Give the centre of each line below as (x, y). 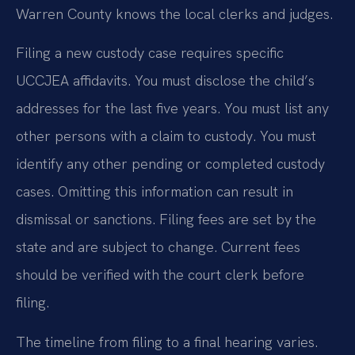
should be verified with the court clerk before (160, 275)
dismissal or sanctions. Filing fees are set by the (166, 219)
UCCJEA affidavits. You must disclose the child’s (165, 81)
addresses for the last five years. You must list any (172, 109)
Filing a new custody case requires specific (150, 53)
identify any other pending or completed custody (170, 164)
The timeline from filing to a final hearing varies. (167, 342)
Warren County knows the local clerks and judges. (174, 14)
